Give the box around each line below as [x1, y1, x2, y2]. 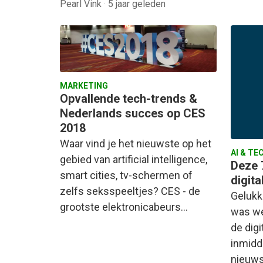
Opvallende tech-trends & [60, 92, 197, 106]
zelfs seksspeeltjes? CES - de [60, 185, 200, 198]
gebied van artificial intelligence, [60, 153, 207, 166]
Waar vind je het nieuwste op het [60, 137, 211, 150]
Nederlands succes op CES [60, 106, 205, 121]
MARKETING [60, 81, 108, 91]
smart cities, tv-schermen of [60, 169, 193, 182]
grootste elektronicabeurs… [60, 201, 188, 214]
